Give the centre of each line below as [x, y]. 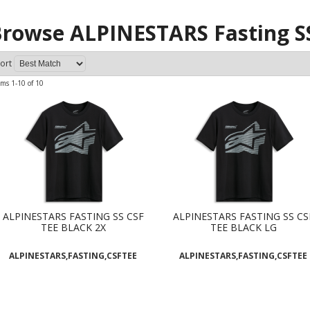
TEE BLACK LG [243, 228]
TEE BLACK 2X [73, 228]
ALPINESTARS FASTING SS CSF [73, 217]
